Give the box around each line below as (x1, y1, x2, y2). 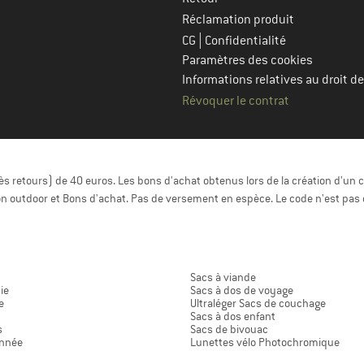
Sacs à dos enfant (190, 309, 275, 324)
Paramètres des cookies (182, 52, 313, 69)
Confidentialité (205, 32, 286, 50)
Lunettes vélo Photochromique (190, 335, 340, 350)
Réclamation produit (182, 11, 294, 28)
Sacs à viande (190, 270, 256, 285)
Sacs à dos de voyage (190, 283, 293, 298)
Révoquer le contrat (182, 93, 289, 110)
